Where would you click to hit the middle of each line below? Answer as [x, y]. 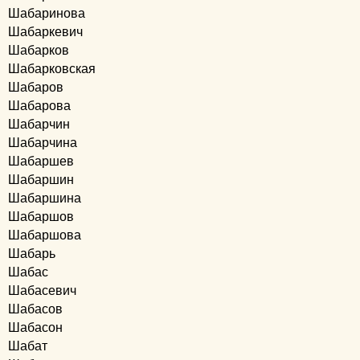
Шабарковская [52, 69]
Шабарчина [43, 143]
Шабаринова [47, 13]
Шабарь [32, 254]
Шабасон [35, 327]
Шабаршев [41, 161]
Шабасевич [42, 290]
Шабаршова [45, 235]
